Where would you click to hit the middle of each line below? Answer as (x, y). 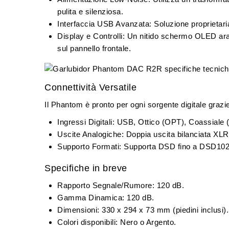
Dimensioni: (78, 210)
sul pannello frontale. (94, 49)
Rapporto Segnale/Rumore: (106, 186)
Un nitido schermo (160, 36)
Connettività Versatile (90, 88)
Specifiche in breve (86, 168)
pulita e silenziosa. (90, 12)
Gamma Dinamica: (91, 198)
